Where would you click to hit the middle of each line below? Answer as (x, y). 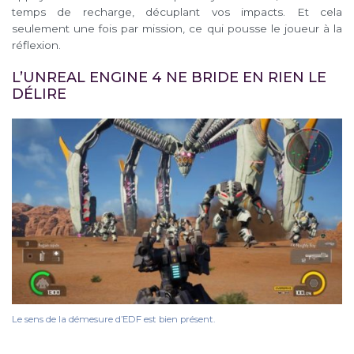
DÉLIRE (39, 94)
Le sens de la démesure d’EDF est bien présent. (113, 319)
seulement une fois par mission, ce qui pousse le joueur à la (177, 29)
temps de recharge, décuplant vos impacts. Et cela (177, 12)
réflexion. (36, 45)
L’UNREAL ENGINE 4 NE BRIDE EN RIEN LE (169, 77)
